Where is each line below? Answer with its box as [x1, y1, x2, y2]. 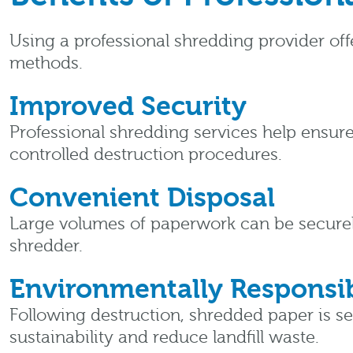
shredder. [9, 236, 83, 256]
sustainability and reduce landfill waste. [9, 328, 319, 347]
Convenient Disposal [9, 182, 275, 214]
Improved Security [9, 91, 247, 122]
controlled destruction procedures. [9, 145, 282, 165]
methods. [9, 54, 83, 73]
